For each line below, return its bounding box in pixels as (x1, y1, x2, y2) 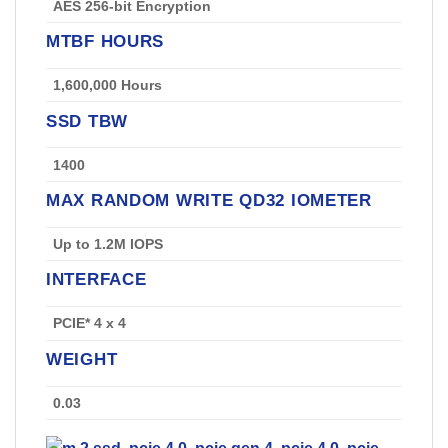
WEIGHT (46, 348, 118, 369)
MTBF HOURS (46, 31, 165, 52)
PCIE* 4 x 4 (53, 315, 127, 332)
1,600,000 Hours (53, 77, 163, 94)
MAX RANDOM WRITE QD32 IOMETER (46, 190, 372, 211)
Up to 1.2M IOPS (53, 236, 164, 253)
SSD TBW (46, 110, 129, 131)
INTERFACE (46, 269, 147, 290)
